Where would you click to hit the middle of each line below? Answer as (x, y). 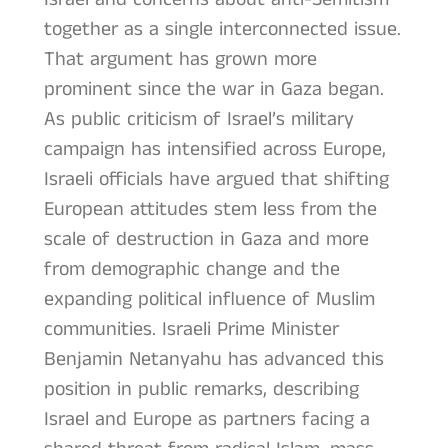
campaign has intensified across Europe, (214, 150)
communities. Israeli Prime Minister (191, 330)
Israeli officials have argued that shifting (216, 180)
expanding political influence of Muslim (209, 300)
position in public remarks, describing (201, 390)
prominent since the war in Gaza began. (213, 90)
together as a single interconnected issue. (222, 30)
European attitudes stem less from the (210, 210)
